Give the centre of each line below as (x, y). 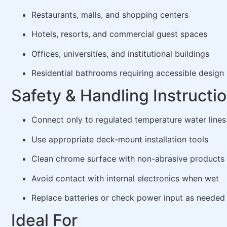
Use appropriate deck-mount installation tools (120, 139)
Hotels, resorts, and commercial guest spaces (119, 34)
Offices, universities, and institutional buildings (120, 53)
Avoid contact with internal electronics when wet (125, 178)
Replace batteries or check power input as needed (128, 197)
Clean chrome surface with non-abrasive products (128, 159)
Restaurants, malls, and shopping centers (110, 14)
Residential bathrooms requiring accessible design (128, 73)
